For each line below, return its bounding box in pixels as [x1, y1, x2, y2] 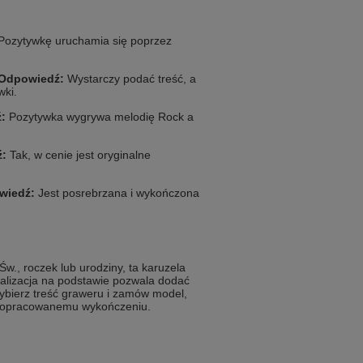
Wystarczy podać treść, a [64, 72, 196, 85]
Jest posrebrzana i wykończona [35, 186, 199, 199]
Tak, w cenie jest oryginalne [6, 148, 151, 161]
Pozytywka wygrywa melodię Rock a [6, 110, 194, 123]
